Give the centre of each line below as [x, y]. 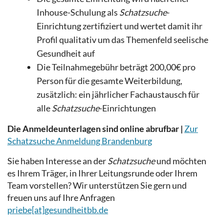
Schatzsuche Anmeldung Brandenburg [80, 141]
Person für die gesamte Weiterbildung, [109, 80]
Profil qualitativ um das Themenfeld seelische [122, 39]
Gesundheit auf [66, 53]
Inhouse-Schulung [71, 12]
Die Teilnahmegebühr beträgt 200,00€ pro [116, 67]
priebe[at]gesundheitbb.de [58, 209]
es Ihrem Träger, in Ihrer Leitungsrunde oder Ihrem [102, 173]
